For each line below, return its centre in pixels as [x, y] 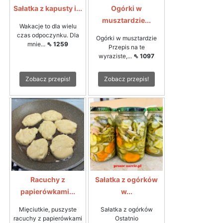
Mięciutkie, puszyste [48, 210]
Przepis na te [126, 47]
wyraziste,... [116, 56]
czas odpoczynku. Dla [48, 35]
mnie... [37, 44]
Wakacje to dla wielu [48, 26]
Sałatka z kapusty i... [48, 8]
